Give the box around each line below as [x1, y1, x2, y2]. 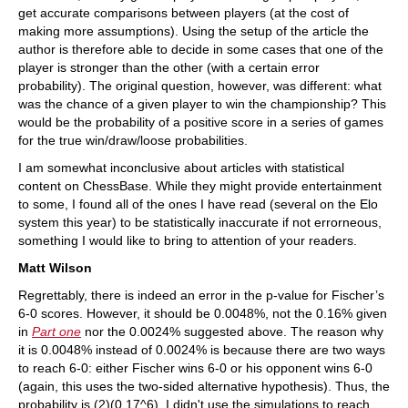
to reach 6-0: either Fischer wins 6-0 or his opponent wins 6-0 [18, 361, 372, 376]
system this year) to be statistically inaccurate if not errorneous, [18, 215, 382, 230]
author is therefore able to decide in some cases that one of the [18, 42, 383, 57]
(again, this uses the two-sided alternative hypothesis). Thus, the [18, 379, 390, 394]
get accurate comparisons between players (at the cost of [18, 5, 349, 21]
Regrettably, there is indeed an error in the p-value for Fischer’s [18, 288, 384, 303]
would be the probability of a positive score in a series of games [18, 115, 383, 130]
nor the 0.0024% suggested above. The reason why [81, 324, 383, 340]
